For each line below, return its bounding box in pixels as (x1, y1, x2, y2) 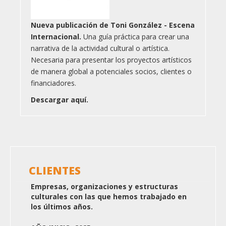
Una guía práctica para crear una (83, 32, 189, 42)
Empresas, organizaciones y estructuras (31, 182, 178, 192)
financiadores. (31, 78, 76, 88)
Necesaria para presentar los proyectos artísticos (31, 55, 192, 65)
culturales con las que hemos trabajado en (31, 192, 187, 202)
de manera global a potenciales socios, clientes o (31, 67, 192, 77)
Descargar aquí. (31, 95, 88, 105)
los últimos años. (31, 202, 93, 212)
